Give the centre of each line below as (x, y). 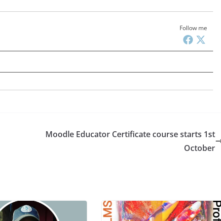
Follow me (193, 28)
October (200, 148)
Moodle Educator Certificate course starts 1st (130, 134)
